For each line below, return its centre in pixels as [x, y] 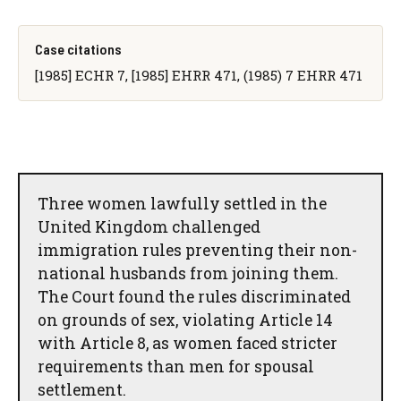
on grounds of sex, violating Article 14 [185, 320]
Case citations [78, 48]
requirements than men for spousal [176, 366]
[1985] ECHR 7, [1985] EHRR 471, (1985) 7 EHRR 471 [198, 75]
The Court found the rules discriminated [194, 296]
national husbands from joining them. [188, 273]
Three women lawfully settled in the [182, 203]
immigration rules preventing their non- [197, 250]
